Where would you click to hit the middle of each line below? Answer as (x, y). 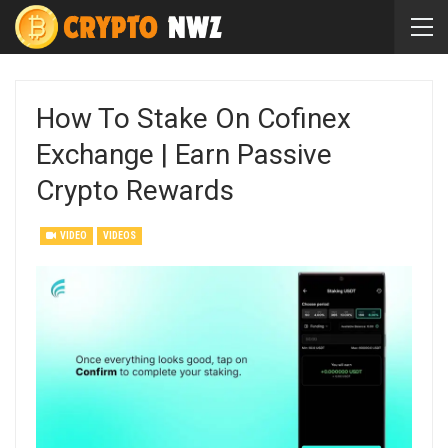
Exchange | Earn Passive (184, 154)
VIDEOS (119, 235)
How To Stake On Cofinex (193, 118)
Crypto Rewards (135, 190)
